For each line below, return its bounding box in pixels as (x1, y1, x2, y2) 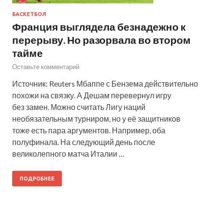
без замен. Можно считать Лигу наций (12, 102, 145, 111)
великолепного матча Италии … (12, 148, 125, 158)
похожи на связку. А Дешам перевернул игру (12, 90, 171, 100)
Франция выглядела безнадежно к (12, 20, 186, 33)
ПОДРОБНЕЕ (19, 175, 54, 182)
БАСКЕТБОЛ (12, 11, 46, 17)
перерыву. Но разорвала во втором (12, 33, 191, 46)
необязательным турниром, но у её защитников (12, 113, 181, 123)
